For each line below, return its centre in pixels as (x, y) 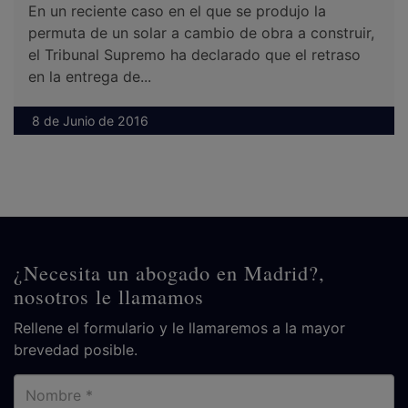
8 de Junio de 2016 (90, 121)
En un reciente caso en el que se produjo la (177, 11)
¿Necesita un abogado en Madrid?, (169, 273)
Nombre (42, 385)
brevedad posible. (76, 350)
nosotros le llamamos (109, 296)
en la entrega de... (90, 77)
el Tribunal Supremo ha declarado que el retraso (194, 55)
